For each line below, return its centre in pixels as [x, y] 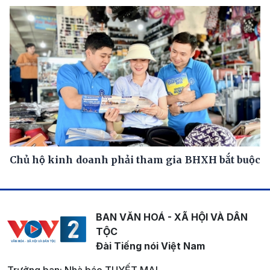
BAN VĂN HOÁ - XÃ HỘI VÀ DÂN [171, 217]
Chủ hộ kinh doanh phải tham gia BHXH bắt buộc [135, 160]
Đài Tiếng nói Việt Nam [150, 246]
